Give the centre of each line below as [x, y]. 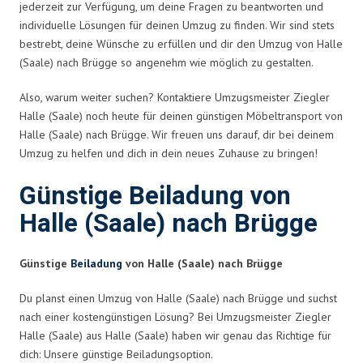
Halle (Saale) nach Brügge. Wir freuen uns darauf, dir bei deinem [177, 134]
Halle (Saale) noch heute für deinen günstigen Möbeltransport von [181, 115]
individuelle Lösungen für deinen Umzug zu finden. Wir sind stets [177, 25]
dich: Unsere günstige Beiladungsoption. [116, 354]
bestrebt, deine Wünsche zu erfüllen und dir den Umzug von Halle [181, 43]
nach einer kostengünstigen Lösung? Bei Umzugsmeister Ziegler [175, 316]
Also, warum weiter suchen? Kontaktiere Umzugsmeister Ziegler [175, 97]
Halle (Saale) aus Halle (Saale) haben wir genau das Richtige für [175, 335]
